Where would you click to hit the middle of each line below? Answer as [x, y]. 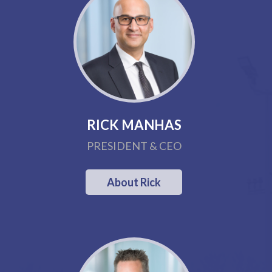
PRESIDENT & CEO [134, 146]
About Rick [134, 182]
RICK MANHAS [134, 125]
